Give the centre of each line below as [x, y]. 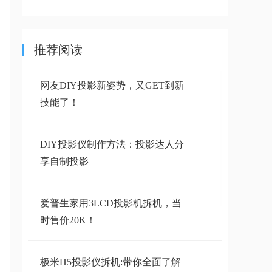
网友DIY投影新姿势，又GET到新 [112, 85]
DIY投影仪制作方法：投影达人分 [112, 144]
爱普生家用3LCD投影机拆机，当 [111, 203]
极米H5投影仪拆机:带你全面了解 [110, 262]
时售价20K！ [68, 220]
